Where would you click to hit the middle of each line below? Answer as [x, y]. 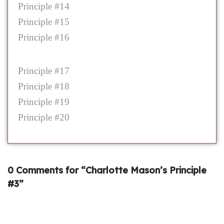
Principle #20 [44, 117]
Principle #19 [44, 102]
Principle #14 [44, 6]
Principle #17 [44, 71]
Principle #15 [44, 22]
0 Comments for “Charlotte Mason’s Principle [107, 170]
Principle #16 [44, 37]
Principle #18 [44, 86]
